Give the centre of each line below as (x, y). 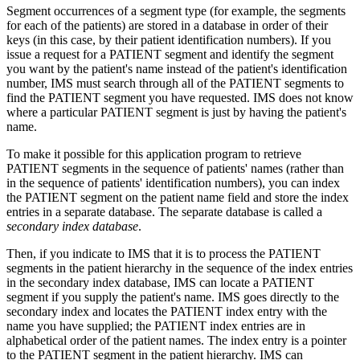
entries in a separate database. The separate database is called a (164, 211)
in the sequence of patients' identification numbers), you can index (173, 182)
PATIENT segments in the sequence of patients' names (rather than (175, 168)
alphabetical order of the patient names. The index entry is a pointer (176, 340)
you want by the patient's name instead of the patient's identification (177, 68)
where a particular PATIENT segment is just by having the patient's (176, 112)
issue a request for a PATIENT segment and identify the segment (170, 54)
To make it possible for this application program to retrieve (154, 153)
